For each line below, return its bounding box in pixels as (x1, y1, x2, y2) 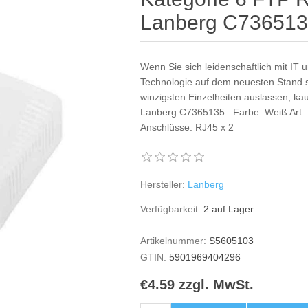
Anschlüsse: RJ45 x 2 (140, 122, 234, 133)
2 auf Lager (203, 203, 254, 214)
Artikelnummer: (140, 235, 207, 246)
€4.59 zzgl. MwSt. (140, 277, 254, 293)
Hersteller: (140, 179, 186, 190)
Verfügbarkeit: (140, 203, 201, 214)
